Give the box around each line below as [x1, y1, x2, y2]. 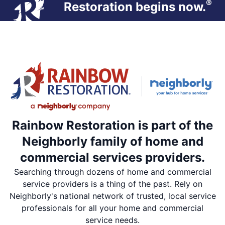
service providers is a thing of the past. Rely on [23, 179, 202, 189]
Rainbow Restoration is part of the [12, 118, 213, 133]
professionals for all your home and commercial [22, 203, 203, 213]
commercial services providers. [20, 150, 205, 165]
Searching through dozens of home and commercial [14, 167, 211, 177]
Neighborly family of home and [22, 134, 203, 149]
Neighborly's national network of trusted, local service [9, 191, 216, 201]
